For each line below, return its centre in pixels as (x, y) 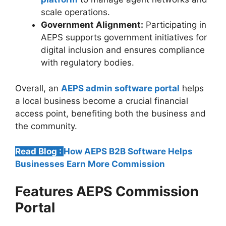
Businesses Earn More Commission (90, 164)
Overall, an (38, 88)
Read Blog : (39, 152)
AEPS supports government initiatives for (124, 38)
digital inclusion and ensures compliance (123, 50)
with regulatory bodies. (89, 63)
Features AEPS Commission (107, 191)
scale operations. (75, 12)
